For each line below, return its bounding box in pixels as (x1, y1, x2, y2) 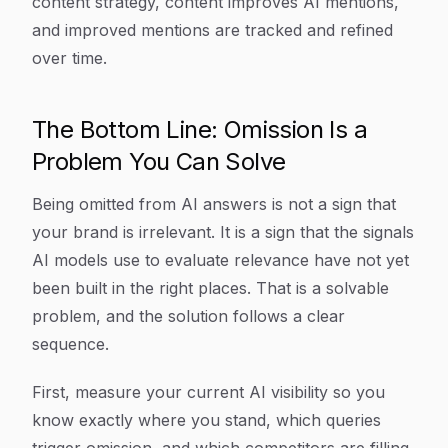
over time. (32, 48, 107, 68)
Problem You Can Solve (32, 147, 286, 176)
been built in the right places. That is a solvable (32, 278, 389, 298)
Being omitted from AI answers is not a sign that (32, 194, 396, 214)
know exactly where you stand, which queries (32, 410, 381, 430)
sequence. (32, 334, 109, 354)
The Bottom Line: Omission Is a (32, 115, 367, 144)
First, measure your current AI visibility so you (32, 382, 385, 402)
